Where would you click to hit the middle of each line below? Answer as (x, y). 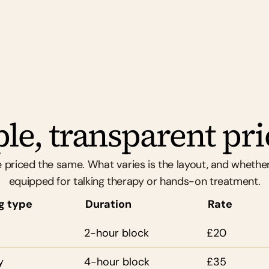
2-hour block (116, 233)
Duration (108, 204)
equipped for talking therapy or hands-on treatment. (134, 181)
